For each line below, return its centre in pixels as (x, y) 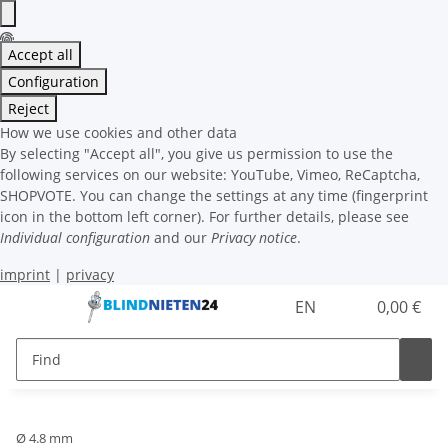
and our (180, 237)
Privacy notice (254, 237)
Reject (28, 108)
